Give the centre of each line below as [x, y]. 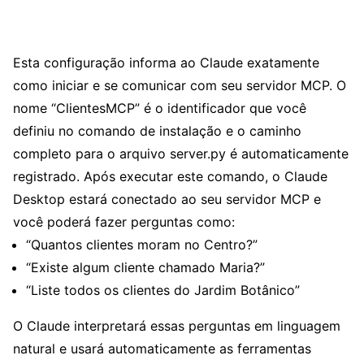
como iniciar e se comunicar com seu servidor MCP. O [180, 86]
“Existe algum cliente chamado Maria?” [145, 268]
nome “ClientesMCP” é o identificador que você [160, 108]
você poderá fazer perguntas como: [124, 222]
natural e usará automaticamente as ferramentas [162, 349]
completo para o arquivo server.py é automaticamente [181, 154]
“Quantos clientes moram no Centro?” [142, 245]
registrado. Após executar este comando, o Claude [170, 177]
